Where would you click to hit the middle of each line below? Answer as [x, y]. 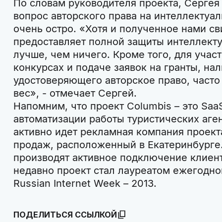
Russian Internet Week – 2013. [85, 184]
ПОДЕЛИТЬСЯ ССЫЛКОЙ [65, 215]
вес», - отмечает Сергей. [75, 93]
